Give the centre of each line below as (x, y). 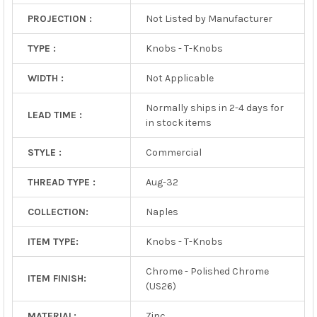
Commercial (173, 152)
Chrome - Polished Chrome (207, 271)
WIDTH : (45, 78)
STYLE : (44, 152)
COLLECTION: (58, 212)
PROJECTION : (59, 18)
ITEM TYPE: (53, 241)
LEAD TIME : (54, 115)
